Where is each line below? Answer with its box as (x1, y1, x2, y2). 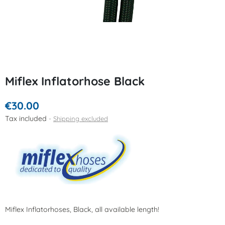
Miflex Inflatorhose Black (5, 74, 145, 88)
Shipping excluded (53, 115, 108, 123)
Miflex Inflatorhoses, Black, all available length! (5, 205, 159, 214)
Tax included (5, 114, 49, 123)
